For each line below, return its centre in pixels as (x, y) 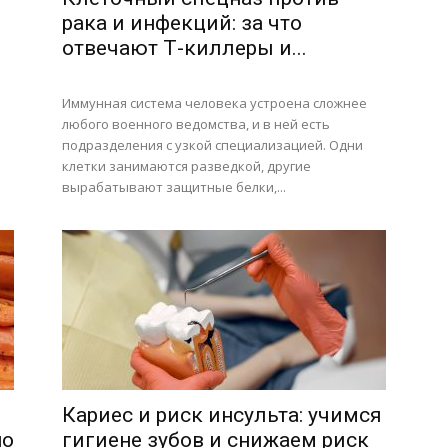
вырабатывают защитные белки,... (174, 187)
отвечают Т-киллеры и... (184, 48)
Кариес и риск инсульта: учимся (222, 415)
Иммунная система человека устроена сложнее (214, 103)
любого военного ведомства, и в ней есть (196, 124)
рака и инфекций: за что (182, 23)
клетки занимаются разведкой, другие (186, 166)
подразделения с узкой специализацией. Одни (212, 145)
